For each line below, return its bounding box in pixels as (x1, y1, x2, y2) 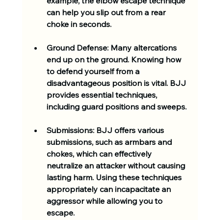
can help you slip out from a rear (46, 7, 167, 17)
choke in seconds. (46, 19, 113, 29)
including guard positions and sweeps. (46, 101, 189, 111)
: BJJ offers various (92, 125, 166, 135)
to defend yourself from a (46, 66, 141, 76)
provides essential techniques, (46, 89, 159, 100)
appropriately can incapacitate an (46, 184, 173, 194)
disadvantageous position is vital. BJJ (46, 78, 188, 88)
